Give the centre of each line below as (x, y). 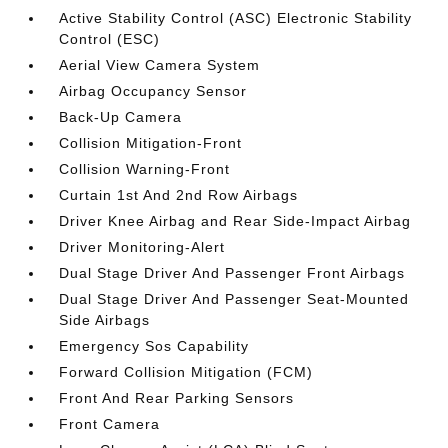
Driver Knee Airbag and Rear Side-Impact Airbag (235, 221)
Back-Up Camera (121, 117)
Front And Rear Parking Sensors (177, 398)
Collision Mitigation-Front (151, 143)
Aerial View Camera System (160, 65)
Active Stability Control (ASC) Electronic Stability (236, 18)
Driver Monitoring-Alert (142, 247)
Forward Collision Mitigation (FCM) (186, 372)
